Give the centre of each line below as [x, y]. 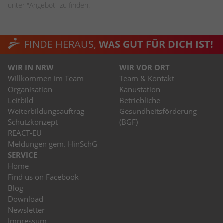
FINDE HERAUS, [60, 44]
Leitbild [21, 100]
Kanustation [140, 89]
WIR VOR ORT [145, 67]
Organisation [30, 89]
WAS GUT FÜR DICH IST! [155, 44]
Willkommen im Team [46, 78]
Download [26, 198]
